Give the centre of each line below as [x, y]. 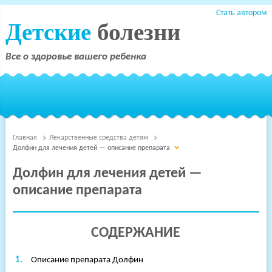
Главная [25, 138]
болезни [138, 32]
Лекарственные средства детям [98, 138]
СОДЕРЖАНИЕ [136, 233]
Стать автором [242, 13]
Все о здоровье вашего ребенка [76, 57]
